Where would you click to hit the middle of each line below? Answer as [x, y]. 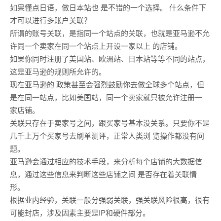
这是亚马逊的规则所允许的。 [58, 72]
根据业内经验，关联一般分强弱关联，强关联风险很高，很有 [110, 200]
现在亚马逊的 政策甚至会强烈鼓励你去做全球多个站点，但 [107, 84]
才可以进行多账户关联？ [51, 20]
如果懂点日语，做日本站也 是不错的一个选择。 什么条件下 [108, 7]
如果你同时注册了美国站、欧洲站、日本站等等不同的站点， [110, 59]
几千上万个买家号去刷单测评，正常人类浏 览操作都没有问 [107, 136]
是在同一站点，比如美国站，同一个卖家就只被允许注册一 [106, 97]
